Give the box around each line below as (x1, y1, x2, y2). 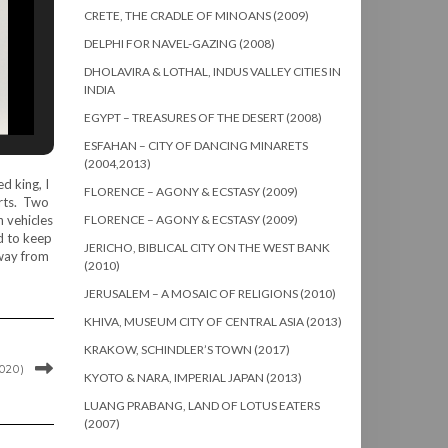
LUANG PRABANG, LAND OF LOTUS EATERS (83, 398, 320, 414)
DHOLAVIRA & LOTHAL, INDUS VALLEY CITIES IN (83, 64, 341, 80)
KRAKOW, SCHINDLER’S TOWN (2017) (83, 342, 290, 358)
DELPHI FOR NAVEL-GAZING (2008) (83, 36, 275, 52)
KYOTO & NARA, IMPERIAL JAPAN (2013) (83, 370, 302, 386)
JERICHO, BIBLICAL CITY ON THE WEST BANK (83, 240, 330, 256)
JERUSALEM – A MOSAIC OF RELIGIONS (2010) (83, 286, 336, 302)
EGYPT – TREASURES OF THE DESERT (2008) (83, 110, 322, 126)
